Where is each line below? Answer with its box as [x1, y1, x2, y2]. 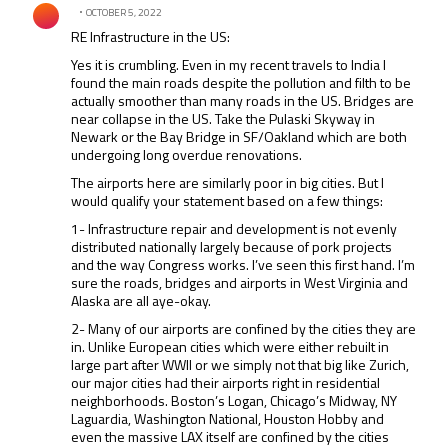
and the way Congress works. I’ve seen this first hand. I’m [71, 254, 416, 276]
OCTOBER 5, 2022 [86, 5, 163, 21]
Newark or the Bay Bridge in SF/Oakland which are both [71, 126, 408, 148]
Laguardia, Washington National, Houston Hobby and [71, 408, 385, 430]
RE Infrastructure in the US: [71, 26, 231, 48]
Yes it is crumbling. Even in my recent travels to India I [71, 54, 387, 76]
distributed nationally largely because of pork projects [71, 236, 393, 258]
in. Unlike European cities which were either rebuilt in [71, 336, 390, 358]
